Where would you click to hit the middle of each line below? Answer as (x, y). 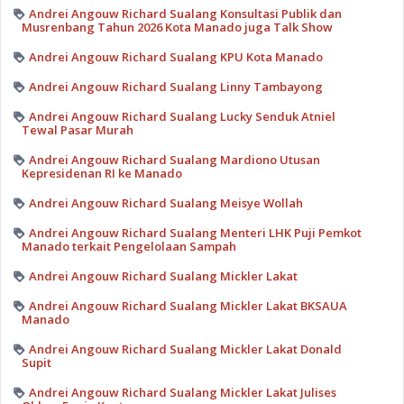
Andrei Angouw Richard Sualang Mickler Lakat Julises (182, 392)
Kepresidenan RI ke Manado (101, 173)
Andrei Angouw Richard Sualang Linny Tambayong (175, 86)
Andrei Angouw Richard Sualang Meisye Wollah (165, 202)
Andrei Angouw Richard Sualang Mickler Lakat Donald (185, 349)
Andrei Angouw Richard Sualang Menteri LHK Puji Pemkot (195, 232)
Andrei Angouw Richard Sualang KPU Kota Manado (175, 56)
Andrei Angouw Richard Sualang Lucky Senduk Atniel (182, 116)
